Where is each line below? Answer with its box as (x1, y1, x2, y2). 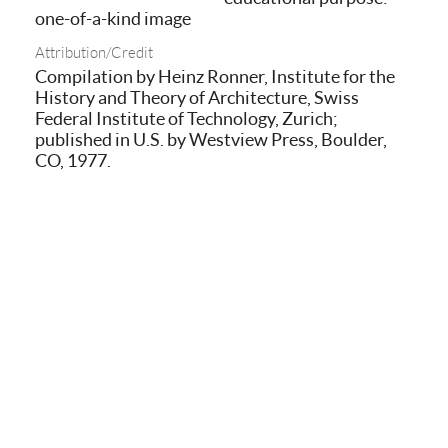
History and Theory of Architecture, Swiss (35, 86, 359, 108)
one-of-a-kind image (35, 7, 191, 29)
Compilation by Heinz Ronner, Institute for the (35, 65, 395, 87)
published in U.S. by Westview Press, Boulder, (35, 128, 387, 150)
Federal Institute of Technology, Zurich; (35, 107, 338, 129)
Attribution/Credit (35, 43, 153, 61)
